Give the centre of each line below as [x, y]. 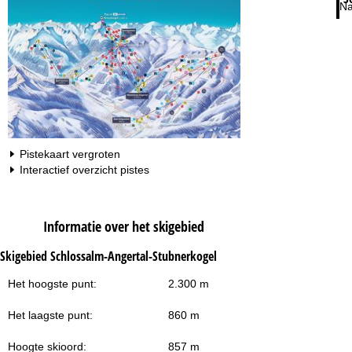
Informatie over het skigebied [124, 226]
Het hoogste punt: [52, 283]
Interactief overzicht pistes [84, 170]
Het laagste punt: [50, 315]
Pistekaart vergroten [70, 154]
